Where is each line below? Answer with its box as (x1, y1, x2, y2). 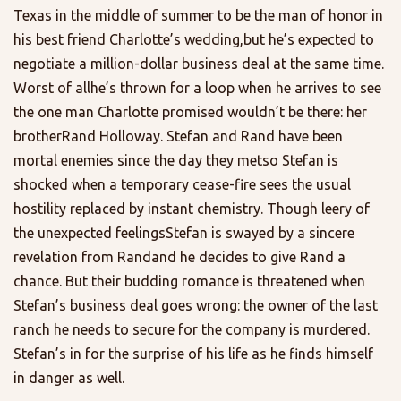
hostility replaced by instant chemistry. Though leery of (13, 200, 370, 218)
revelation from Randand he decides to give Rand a (13, 249, 346, 266)
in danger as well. (13, 370, 124, 387)
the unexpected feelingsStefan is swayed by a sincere (13, 225, 354, 242)
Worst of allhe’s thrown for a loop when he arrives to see (13, 80, 381, 97)
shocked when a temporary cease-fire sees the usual (13, 176, 351, 193)
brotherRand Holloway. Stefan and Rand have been (13, 128, 343, 145)
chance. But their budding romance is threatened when (13, 273, 365, 290)
